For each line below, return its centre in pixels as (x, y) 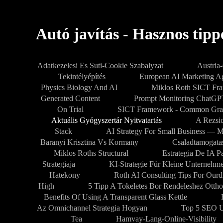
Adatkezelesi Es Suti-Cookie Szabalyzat (100, 65)
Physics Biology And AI (79, 87)
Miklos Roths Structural (91, 153)
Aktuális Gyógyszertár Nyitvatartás (107, 120)
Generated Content (70, 98)
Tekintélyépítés (82, 76)
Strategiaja (59, 164)
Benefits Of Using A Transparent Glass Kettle (115, 197)
